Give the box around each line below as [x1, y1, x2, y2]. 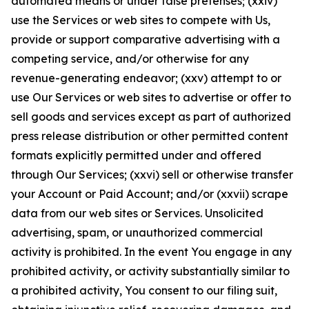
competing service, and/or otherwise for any [11, 52, 249, 66]
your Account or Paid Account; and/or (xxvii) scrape [11, 187, 288, 201]
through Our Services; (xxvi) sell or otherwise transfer [11, 168, 293, 181]
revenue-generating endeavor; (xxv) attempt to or [11, 71, 281, 85]
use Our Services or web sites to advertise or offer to [11, 90, 291, 104]
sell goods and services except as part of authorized [11, 110, 291, 123]
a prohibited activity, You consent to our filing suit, [11, 283, 277, 297]
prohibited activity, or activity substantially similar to [11, 264, 290, 278]
